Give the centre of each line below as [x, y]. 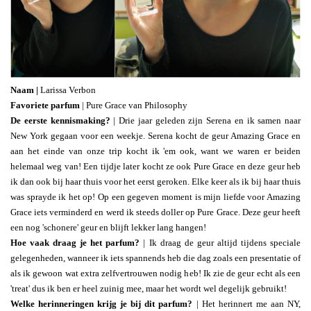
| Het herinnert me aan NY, [246, 303]
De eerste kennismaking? [60, 120]
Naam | [25, 90]
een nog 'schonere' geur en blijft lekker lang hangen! [108, 227]
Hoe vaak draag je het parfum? [75, 242]
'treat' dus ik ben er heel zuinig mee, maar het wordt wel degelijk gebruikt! [149, 288]
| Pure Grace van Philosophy [134, 105]
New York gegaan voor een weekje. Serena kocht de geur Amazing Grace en [155, 135]
